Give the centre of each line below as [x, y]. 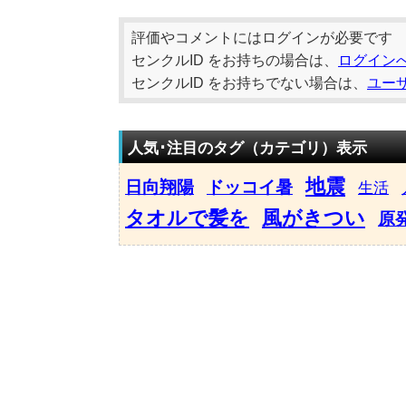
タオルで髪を [187, 218]
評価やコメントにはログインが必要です [262, 38]
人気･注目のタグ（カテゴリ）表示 [247, 148]
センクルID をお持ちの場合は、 [235, 60]
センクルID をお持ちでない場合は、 [249, 83]
